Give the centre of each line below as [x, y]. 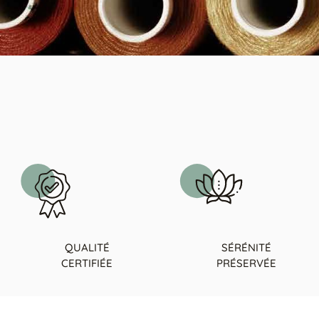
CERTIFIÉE [87, 263]
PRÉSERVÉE [246, 263]
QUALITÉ [87, 247]
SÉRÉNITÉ [246, 247]
